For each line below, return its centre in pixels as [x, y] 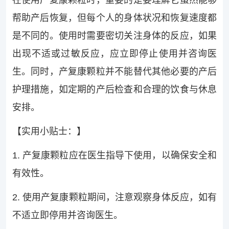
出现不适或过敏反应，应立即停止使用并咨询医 [114, 54]
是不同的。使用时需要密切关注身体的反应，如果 [114, 36]
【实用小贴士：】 [49, 132]
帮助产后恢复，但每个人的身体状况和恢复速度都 [114, 18]
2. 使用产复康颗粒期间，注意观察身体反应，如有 [114, 198]
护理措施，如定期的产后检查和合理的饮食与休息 [114, 90]
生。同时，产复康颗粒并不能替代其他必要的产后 [114, 72]
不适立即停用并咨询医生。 [67, 215]
